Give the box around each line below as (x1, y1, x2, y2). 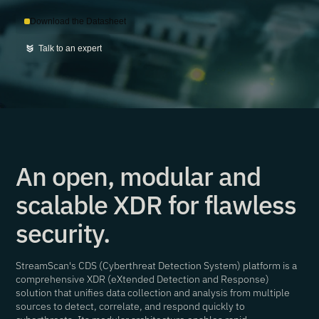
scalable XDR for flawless (16, 188, 297, 221)
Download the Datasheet (30, 16, 127, 26)
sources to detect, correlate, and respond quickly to (16, 300, 246, 313)
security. (16, 216, 110, 250)
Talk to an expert (38, 43, 103, 53)
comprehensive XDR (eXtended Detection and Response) (16, 273, 270, 286)
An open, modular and (16, 159, 261, 193)
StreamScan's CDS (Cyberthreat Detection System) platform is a (16, 259, 298, 272)
